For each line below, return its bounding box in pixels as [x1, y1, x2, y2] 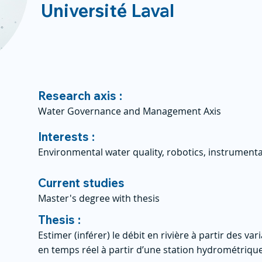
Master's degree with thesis [38, 192, 160, 205]
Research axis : [38, 88, 122, 103]
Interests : [38, 129, 95, 144]
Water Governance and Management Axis [38, 105, 221, 118]
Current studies [38, 175, 125, 190]
